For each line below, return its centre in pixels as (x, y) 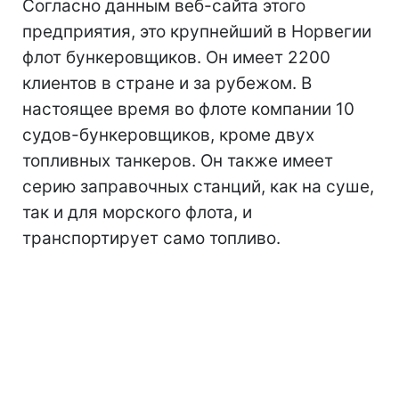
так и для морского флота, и (137, 212)
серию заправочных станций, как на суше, (198, 186)
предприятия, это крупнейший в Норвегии (197, 31)
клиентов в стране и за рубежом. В (167, 83)
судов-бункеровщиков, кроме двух (168, 134)
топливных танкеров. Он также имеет (178, 160)
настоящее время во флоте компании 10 (188, 109)
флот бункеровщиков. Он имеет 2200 (176, 57)
